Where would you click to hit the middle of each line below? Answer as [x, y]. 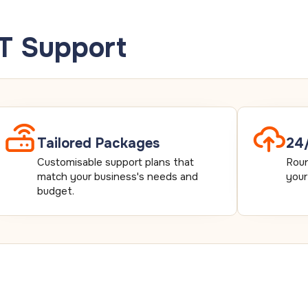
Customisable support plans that [115, 162]
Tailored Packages [98, 143]
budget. [55, 191]
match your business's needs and [117, 176]
